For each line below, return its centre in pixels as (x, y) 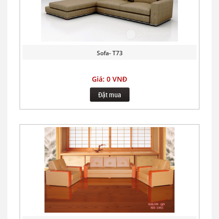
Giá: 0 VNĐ (109, 79)
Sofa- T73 (109, 53)
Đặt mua (109, 94)
